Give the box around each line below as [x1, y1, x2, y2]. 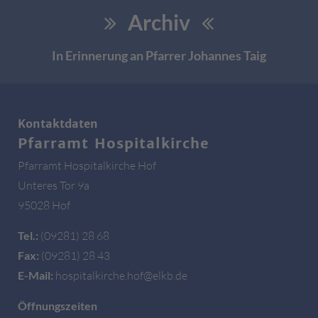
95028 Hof [18, 198, 70, 213]
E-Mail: [18, 268, 53, 283]
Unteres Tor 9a [18, 178, 89, 193]
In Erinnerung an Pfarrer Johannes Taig [52, 47, 266, 63]
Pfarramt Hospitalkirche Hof [18, 158, 156, 173]
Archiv [124, 9, 194, 35]
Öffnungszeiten [18, 299, 97, 313]
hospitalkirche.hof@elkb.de [53, 268, 187, 283]
